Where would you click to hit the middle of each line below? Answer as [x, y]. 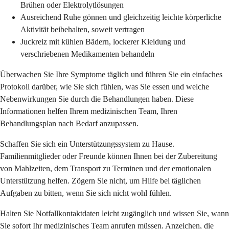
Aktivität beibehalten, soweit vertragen [83, 30]
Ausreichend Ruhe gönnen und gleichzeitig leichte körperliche [121, 17]
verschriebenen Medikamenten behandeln [87, 54]
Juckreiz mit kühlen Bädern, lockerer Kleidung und [103, 42]
